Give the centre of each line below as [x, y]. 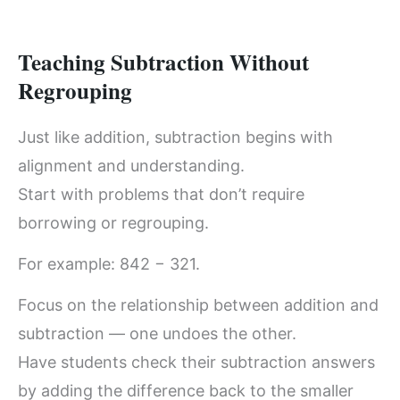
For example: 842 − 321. [109, 263]
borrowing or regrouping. [113, 222]
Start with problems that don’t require [161, 194]
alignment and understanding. [131, 165]
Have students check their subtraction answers [196, 362]
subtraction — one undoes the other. [157, 334]
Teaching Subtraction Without [163, 62]
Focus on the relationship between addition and [198, 305]
